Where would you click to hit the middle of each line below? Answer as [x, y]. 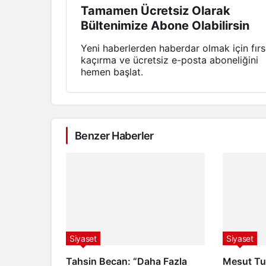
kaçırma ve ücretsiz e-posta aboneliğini [170, 60]
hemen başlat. [112, 72]
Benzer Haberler [114, 135]
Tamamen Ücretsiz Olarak [156, 10]
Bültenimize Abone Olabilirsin [165, 25]
